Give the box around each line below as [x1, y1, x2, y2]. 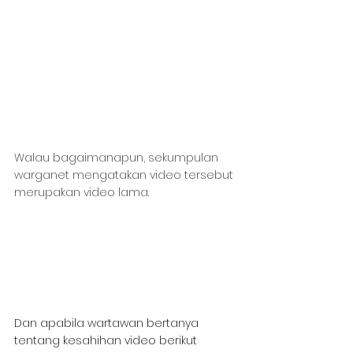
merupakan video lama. [14, 184, 149, 200]
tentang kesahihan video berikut [14, 332, 200, 348]
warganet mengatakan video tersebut [14, 166, 236, 183]
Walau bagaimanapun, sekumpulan [14, 149, 221, 165]
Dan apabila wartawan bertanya [14, 314, 202, 331]
